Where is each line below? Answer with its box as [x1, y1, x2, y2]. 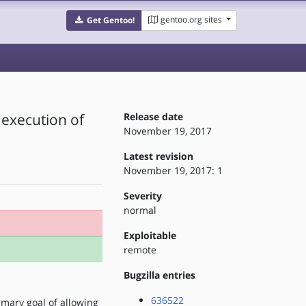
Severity [123, 189, 162, 202]
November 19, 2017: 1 [123, 164, 223, 177]
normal [123, 204, 156, 217]
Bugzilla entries [123, 268, 195, 281]
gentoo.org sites [160, 14, 222, 25]
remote [123, 243, 156, 256]
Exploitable [123, 229, 176, 242]
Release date [123, 110, 183, 123]
